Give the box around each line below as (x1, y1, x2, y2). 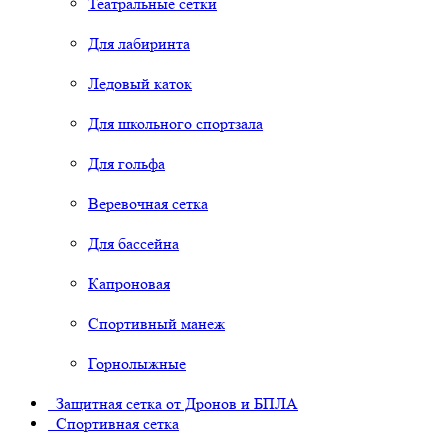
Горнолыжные (88, 354, 186, 374)
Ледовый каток (88, 74, 192, 94)
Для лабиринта (88, 34, 190, 54)
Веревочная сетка (88, 194, 208, 214)
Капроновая (88, 274, 170, 294)
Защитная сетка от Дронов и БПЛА (48, 394, 298, 414)
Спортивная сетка (48, 414, 179, 434)
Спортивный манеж (88, 314, 225, 334)
